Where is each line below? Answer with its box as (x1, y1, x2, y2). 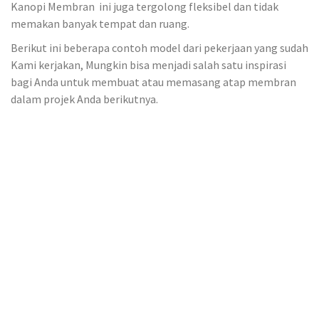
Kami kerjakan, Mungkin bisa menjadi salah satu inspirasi (11, 58, 286, 73)
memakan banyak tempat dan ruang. (11, 16, 189, 31)
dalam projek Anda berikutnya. (11, 92, 158, 107)
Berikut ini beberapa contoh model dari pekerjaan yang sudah (11, 41, 308, 56)
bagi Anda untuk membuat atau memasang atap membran (11, 75, 296, 90)
